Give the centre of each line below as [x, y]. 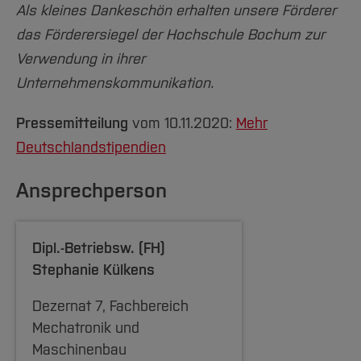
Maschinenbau [79, 349]
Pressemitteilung [72, 123]
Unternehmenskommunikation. [115, 83]
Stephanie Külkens [93, 270]
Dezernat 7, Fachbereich [110, 306]
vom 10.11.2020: [182, 123]
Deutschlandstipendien [91, 147]
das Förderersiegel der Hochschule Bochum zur [170, 34]
